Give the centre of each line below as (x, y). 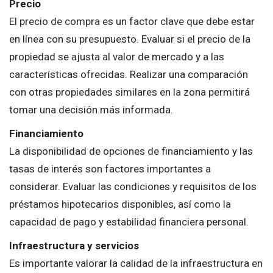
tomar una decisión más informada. (91, 109)
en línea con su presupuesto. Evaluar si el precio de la (130, 39)
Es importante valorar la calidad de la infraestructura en (136, 263)
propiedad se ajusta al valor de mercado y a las (117, 56)
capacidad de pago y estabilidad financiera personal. (129, 222)
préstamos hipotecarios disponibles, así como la (120, 204)
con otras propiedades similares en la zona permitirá (129, 92)
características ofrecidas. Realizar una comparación (129, 74)
